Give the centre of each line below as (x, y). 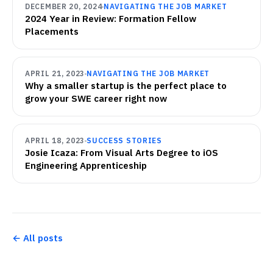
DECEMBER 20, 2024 (64, 7)
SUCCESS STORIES (124, 141)
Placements (52, 32)
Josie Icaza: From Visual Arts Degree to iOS (122, 153)
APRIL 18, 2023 (55, 141)
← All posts (37, 238)
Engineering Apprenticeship (86, 166)
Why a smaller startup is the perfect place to (126, 86)
